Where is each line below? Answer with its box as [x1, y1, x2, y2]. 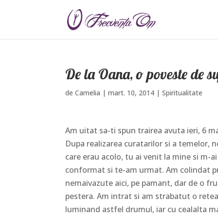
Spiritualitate [162, 88, 203, 97]
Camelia [75, 88, 101, 97]
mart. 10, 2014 [108, 88, 155, 97]
